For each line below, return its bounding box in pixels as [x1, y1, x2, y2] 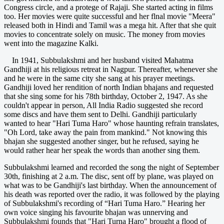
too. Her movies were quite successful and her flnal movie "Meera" [4, 11, 215, 20]
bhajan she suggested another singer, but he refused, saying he [4, 136, 199, 145]
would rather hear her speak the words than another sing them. [4, 145, 200, 154]
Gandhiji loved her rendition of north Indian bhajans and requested [4, 82, 213, 91]
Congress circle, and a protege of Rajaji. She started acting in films [4, 2, 213, 11]
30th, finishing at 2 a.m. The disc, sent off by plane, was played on [4, 171, 213, 180]
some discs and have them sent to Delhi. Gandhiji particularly [4, 109, 197, 118]
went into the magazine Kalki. [4, 38, 98, 47]
